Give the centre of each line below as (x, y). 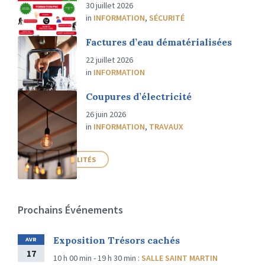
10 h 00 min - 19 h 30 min (96, 258)
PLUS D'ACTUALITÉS (63, 159)
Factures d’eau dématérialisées (159, 42)
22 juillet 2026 (109, 60)
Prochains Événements (70, 210)
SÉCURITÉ (167, 18)
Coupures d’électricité (139, 96)
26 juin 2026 (106, 114)
